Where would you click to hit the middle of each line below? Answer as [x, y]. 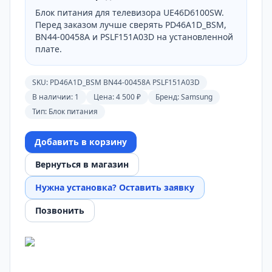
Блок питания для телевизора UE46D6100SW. [130, 12]
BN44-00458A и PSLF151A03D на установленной [134, 37]
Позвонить [60, 210]
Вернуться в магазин [82, 164]
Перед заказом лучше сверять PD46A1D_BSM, [131, 25]
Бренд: [168, 97]
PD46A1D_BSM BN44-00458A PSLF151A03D [125, 82]
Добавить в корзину [81, 142]
